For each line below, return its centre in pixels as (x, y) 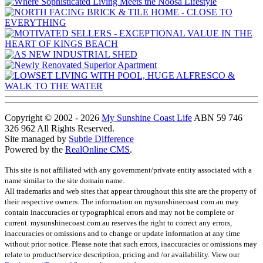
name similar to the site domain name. (65, 180)
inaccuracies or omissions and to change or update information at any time (122, 233)
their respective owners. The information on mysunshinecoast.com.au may (122, 201)
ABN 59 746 (217, 117)
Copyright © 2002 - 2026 (53, 117)
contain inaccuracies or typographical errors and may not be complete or (119, 212)
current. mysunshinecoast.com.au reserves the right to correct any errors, (118, 222)
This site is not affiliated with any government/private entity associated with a (128, 170)
